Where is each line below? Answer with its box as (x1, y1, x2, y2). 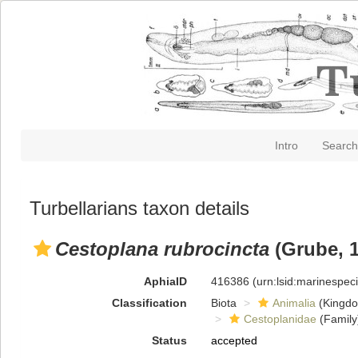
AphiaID (143, 275, 187, 288)
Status (151, 334, 187, 347)
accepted (210, 334, 257, 347)
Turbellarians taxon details (30, 197, 249, 219)
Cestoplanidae (243, 312, 316, 325)
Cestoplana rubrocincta (55, 238, 269, 260)
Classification (111, 296, 187, 309)
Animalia (272, 296, 316, 309)
